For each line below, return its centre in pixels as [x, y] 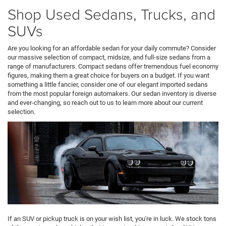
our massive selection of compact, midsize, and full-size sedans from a [109, 58]
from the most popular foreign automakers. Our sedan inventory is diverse [112, 94]
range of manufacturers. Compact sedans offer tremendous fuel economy [113, 67]
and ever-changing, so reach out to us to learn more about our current [105, 103]
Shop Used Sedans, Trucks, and [111, 14]
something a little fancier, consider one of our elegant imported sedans [108, 85]
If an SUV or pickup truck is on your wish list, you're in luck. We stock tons [112, 219]
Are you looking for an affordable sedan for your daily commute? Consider [112, 48]
